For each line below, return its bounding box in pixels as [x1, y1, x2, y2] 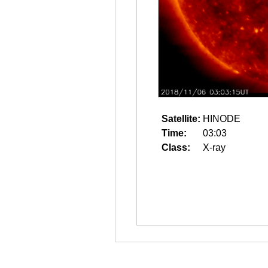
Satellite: [162, 114, 200, 124]
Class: [162, 142, 190, 153]
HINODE [203, 114, 240, 124]
